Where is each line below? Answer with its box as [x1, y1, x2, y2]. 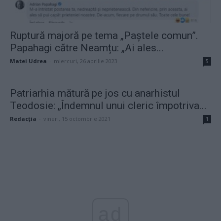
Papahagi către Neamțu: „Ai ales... [10, 42, 164, 54]
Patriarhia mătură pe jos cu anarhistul [10, 87, 180, 100]
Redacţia [10, 115, 37, 123]
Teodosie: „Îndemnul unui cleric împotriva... [10, 100, 207, 112]
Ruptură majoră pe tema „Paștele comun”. [10, 30, 198, 42]
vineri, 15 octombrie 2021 [43, 115, 110, 123]
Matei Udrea [10, 57, 47, 65]
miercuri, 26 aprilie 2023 [54, 57, 117, 65]
